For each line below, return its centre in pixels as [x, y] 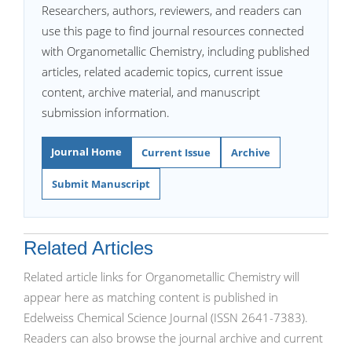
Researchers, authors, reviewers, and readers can [172, 10]
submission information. [106, 112]
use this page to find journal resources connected [173, 31]
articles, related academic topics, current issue [162, 71]
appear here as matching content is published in [151, 297]
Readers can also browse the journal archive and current [173, 338]
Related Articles [88, 248]
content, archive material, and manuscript [151, 92]
